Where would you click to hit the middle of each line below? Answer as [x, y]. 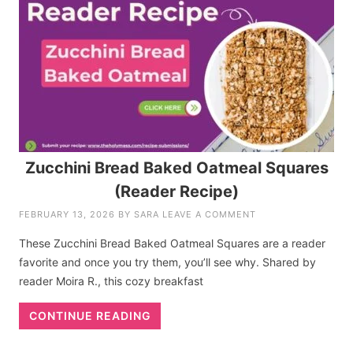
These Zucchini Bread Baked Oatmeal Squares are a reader [173, 243]
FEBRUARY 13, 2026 [67, 214]
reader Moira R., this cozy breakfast [111, 281]
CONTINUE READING [90, 315]
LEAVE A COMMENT [210, 214]
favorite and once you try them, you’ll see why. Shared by [168, 262]
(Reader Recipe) [176, 191]
